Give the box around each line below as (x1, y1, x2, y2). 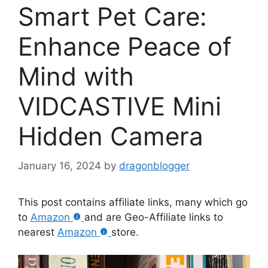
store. (111, 226, 139, 238)
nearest (18, 226, 57, 238)
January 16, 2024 (18, 159, 101, 172)
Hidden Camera (18, 121, 203, 152)
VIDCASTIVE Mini (18, 91, 221, 122)
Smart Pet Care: (18, 1, 207, 32)
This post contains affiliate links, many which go (18, 196, 248, 208)
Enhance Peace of (18, 31, 232, 62)
